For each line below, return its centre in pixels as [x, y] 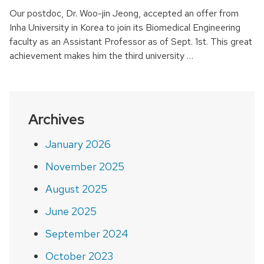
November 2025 [85, 166]
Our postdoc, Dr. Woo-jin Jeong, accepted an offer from [124, 13]
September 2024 [87, 233]
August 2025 [76, 189]
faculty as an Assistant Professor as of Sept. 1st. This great [131, 41]
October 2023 [79, 256]
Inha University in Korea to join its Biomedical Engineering [125, 27]
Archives [56, 119]
